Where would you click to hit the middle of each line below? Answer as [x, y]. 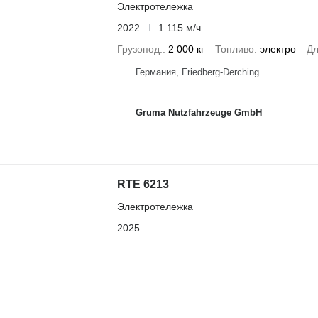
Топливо [234, 49]
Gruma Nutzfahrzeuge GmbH [198, 113]
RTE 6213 [143, 185]
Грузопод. [139, 49]
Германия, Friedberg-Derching [197, 72]
